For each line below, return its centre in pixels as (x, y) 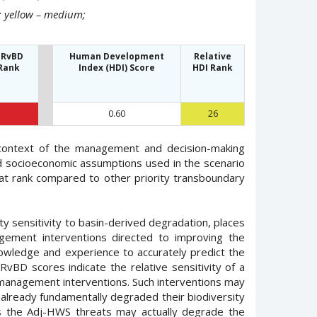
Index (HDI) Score (117, 67)
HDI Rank (213, 67)
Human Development (117, 56)
